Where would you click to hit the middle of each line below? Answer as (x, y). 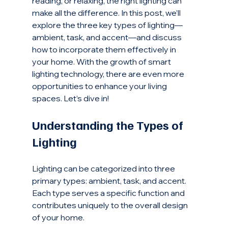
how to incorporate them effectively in (105, 50)
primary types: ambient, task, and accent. (110, 181)
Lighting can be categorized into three (104, 169)
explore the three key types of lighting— (107, 25)
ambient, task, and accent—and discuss (107, 37)
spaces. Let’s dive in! (70, 98)
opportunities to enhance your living (100, 86)
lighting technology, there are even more (109, 74)
